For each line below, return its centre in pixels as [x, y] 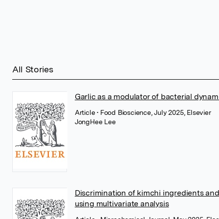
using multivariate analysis [122, 204]
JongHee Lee [95, 122]
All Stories [33, 69]
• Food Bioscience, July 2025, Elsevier [154, 112]
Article [86, 112]
